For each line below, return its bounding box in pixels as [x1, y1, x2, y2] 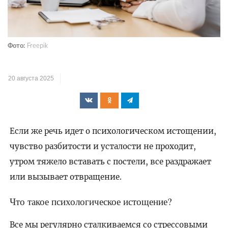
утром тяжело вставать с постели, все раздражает [9, 157, 211, 167]
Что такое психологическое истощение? [9, 194, 172, 208]
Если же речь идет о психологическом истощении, [9, 126, 216, 136]
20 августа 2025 [8, 74, 54, 82]
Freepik [25, 42, 48, 49]
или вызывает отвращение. [9, 172, 122, 182]
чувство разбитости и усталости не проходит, [9, 141, 196, 152]
